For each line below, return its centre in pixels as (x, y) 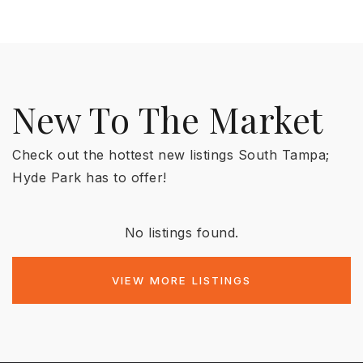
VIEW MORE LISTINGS (181, 280)
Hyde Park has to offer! (90, 177)
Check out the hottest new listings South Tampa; (171, 155)
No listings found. (181, 233)
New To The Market (168, 119)
